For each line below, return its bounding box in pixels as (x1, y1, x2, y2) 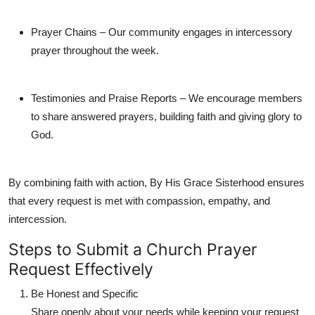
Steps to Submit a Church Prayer (8, 239, 257, 260)
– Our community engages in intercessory (97, 26, 292, 39)
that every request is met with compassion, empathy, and (8, 195, 270, 207)
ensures (264, 176, 304, 189)
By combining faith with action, (8, 176, 150, 189)
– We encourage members (177, 92, 302, 105)
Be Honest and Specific (31, 288, 139, 300)
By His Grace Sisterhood (150, 176, 264, 189)
